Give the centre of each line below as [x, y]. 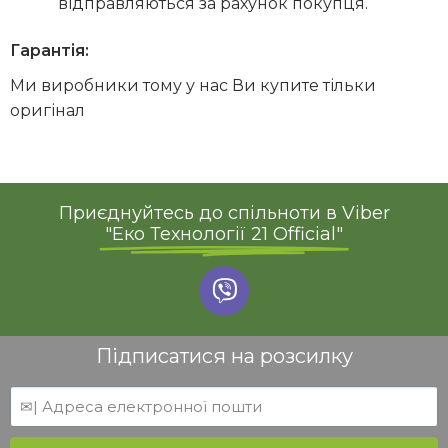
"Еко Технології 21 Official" [224, 234]
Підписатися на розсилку [224, 355]
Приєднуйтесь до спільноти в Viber [224, 213]
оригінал [47, 111]
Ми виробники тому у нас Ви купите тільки [193, 86]
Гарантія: [49, 51]
